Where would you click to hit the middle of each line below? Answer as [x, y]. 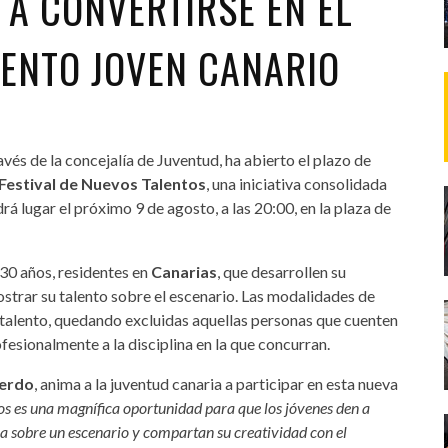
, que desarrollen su [281, 271]
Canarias [184, 271]
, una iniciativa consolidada [296, 183]
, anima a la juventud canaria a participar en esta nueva [216, 383]
